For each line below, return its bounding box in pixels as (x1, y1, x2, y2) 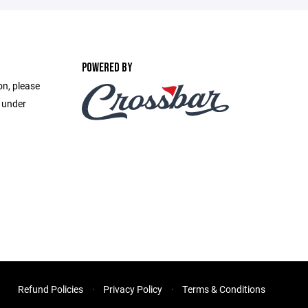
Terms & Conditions (182, 283, 265, 296)
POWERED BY (81, 60, 133, 75)
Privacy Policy (103, 283, 162, 296)
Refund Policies (18, 283, 83, 296)
